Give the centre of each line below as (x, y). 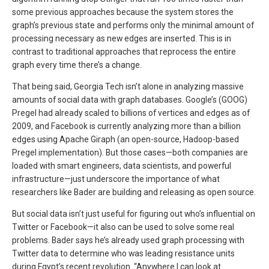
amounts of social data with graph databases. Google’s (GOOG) (130, 100)
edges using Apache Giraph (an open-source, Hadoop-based (125, 140)
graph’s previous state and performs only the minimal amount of (133, 26)
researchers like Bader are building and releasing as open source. (134, 192)
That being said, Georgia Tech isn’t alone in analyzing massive (128, 87)
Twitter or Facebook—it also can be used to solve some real (123, 227)
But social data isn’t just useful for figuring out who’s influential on (134, 214)
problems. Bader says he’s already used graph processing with (128, 240)
